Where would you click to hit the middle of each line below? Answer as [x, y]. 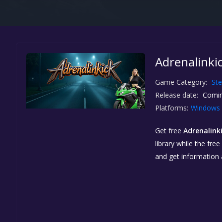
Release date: [177, 95]
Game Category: [181, 82]
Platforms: [172, 108]
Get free [169, 131]
